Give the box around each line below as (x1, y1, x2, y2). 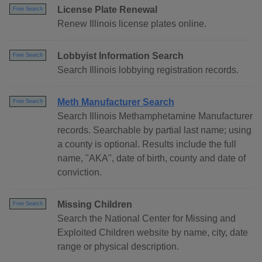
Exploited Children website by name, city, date (57, 227, 248, 238)
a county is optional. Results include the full (57, 139, 236, 150)
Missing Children (57, 199, 132, 210)
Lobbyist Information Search (57, 51, 184, 61)
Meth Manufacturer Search (57, 97, 174, 108)
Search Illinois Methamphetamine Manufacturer (57, 111, 253, 122)
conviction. (57, 167, 102, 178)
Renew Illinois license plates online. (57, 19, 206, 29)
